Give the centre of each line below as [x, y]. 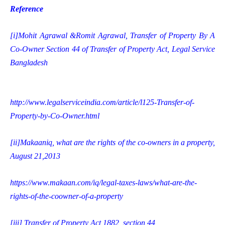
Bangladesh [29, 63]
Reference [27, 9]
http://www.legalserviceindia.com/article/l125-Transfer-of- [102, 102]
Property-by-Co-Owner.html [55, 116]
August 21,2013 [35, 156]
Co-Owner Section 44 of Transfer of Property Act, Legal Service [113, 49]
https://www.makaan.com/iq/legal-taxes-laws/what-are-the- [103, 183]
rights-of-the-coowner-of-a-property [67, 196]
